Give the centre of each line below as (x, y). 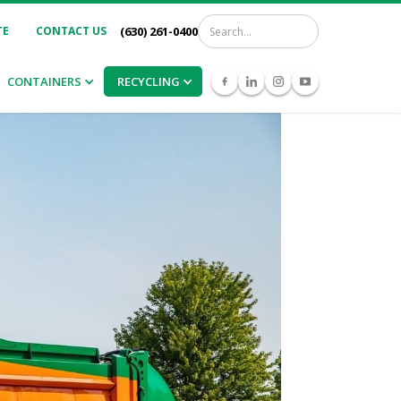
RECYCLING (149, 81)
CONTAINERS (44, 81)
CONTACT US (71, 31)
